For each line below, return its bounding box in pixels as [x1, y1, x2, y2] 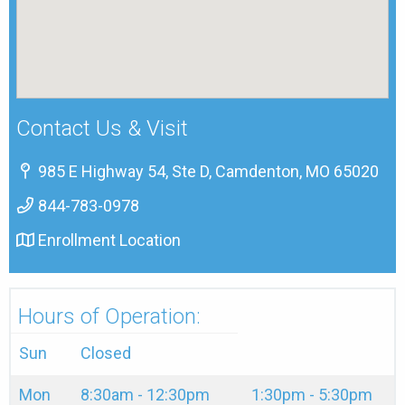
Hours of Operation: [18, 304, 201, 329]
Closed [80, 344, 131, 363]
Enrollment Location [34, 231, 181, 250]
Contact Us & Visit [16, 116, 188, 141]
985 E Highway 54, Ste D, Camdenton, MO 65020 [34, 162, 379, 181]
